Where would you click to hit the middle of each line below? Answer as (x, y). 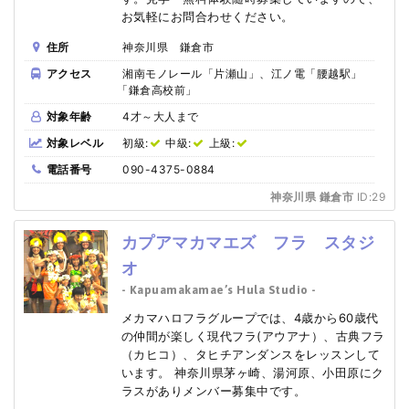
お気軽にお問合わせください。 (207, 16)
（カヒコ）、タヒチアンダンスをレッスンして (250, 354)
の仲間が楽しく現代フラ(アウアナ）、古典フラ (253, 336)
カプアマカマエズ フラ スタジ (247, 242)
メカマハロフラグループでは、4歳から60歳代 (250, 317)
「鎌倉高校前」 (157, 89)
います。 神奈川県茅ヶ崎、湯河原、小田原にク (252, 372)
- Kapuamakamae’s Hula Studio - (219, 289)
